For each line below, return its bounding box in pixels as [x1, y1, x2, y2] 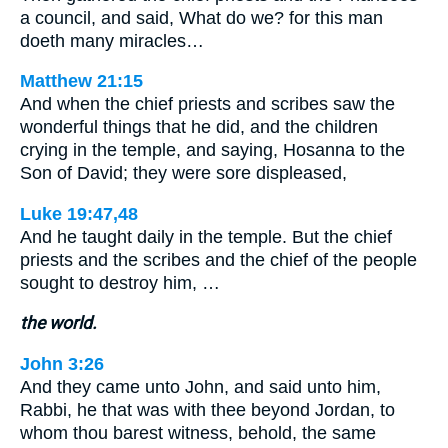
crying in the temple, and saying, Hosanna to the [20, 140, 405, 161]
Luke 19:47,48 [20, 203, 138, 224]
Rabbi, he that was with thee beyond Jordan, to [20, 399, 395, 420]
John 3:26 [20, 353, 104, 374]
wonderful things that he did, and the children [20, 117, 378, 138]
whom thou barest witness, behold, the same [20, 422, 376, 443]
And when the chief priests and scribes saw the [20, 94, 395, 115]
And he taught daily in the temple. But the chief [20, 226, 392, 247]
